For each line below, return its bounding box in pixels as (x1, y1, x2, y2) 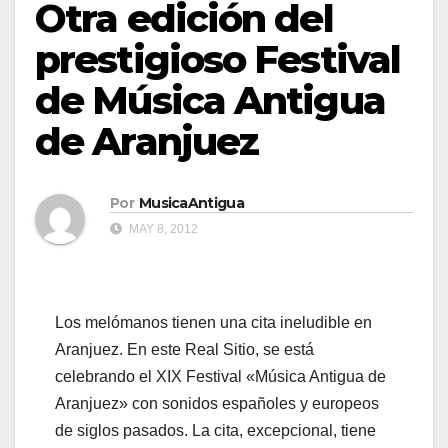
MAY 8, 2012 (126, 222, 198, 237)
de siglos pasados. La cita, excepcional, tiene (55, 422, 376, 440)
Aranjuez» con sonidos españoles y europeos (55, 395, 379, 413)
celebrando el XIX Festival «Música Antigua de (55, 368, 386, 386)
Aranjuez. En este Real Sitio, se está (55, 341, 314, 359)
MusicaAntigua (138, 194, 244, 213)
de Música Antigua (35, 77, 385, 124)
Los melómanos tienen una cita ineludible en (55, 314, 372, 332)
